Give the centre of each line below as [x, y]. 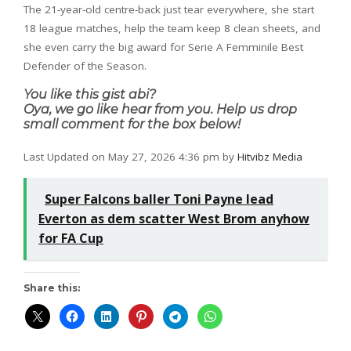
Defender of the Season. [85, 65]
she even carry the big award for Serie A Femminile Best [163, 47]
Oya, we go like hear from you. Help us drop [160, 109]
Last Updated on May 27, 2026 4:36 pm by [130, 156]
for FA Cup [71, 238]
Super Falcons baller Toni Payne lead [159, 199]
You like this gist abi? [90, 94]
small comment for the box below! [132, 124]
